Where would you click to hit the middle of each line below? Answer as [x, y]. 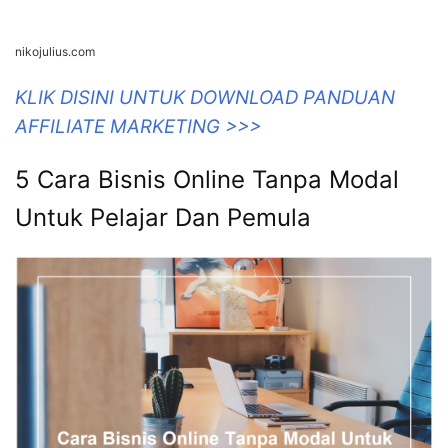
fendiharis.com [56, 267]
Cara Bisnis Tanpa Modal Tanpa [195, 395]
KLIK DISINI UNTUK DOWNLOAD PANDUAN [205, 313]
